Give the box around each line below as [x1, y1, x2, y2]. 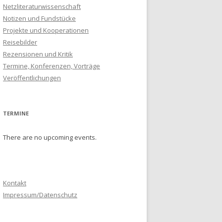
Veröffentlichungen [3, 73, 61, 83]
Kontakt [3, 178, 26, 188]
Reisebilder [3, 38, 37, 47]
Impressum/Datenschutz [3, 190, 77, 200]
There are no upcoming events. [3, 133, 97, 142]
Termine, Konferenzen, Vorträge [3, 61, 100, 71]
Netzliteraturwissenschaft [3, 2, 81, 11]
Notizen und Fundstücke [3, 14, 76, 23]
